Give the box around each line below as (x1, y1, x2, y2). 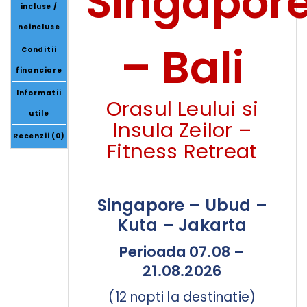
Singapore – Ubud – (97, 194, 268, 217)
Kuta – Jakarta (116, 214, 247, 237)
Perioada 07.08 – (119, 242, 245, 262)
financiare (15, 65, 62, 76)
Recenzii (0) (12, 131, 65, 142)
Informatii (16, 88, 62, 99)
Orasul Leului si (106, 95, 258, 123)
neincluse (18, 22, 60, 33)
